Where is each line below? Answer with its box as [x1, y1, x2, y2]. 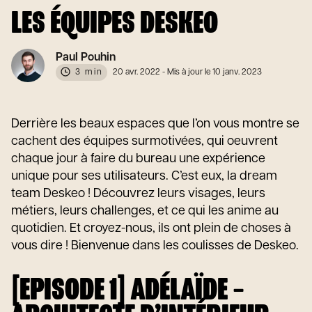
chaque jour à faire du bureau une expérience [11, 153, 265, 166]
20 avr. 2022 [113, 68, 160, 77]
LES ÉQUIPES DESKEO [11, 7, 218, 41]
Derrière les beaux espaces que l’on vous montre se [11, 118, 299, 131]
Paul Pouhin [56, 51, 116, 63]
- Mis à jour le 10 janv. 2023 [160, 68, 262, 77]
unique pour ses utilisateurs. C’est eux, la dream [11, 170, 277, 183]
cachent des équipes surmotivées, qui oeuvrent [11, 135, 278, 148]
